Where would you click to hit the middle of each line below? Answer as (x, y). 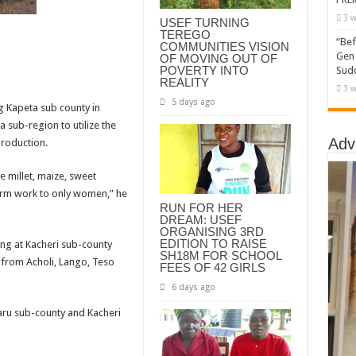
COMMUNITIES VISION (224, 46)
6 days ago (193, 287)
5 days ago (193, 102)
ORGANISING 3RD (211, 231)
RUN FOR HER (201, 207)
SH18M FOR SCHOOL (220, 255)
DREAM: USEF (200, 219)
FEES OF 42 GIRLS (212, 267)
